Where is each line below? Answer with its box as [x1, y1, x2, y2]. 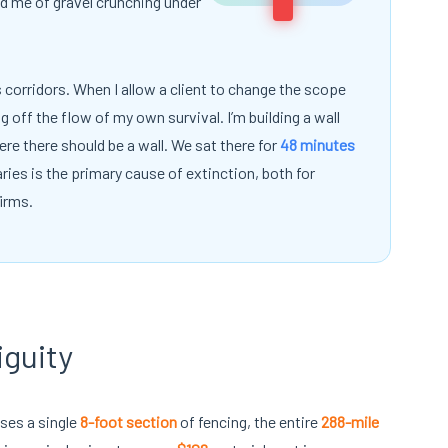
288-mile [321, 412, 379, 432]
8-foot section [80, 412, 177, 432]
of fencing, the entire [177, 412, 321, 432]
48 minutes [280, 135, 355, 155]
